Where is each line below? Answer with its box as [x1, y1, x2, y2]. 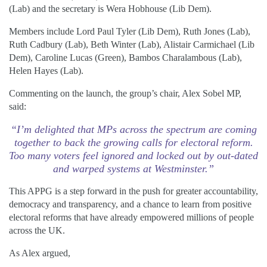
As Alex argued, [9, 248, 70, 259]
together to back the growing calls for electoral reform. [14, 136, 253, 149]
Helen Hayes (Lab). [9, 66, 83, 76]
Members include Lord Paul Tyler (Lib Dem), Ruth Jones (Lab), [9, 26, 250, 37]
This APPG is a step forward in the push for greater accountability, [9, 186, 258, 197]
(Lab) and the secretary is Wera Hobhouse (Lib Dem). [9, 4, 212, 14]
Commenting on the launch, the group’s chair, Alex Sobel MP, [9, 88, 241, 99]
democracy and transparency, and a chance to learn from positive [9, 199, 252, 210]
